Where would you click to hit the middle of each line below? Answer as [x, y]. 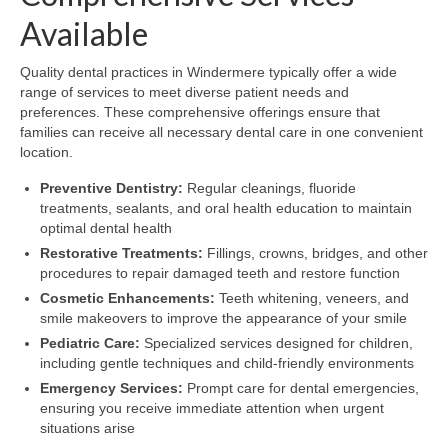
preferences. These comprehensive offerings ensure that [200, 112]
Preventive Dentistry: [111, 188]
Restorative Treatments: [121, 253]
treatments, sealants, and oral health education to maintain [226, 208]
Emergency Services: [111, 388]
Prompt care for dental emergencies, [301, 388]
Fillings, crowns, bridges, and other [315, 253]
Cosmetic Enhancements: [127, 298]
